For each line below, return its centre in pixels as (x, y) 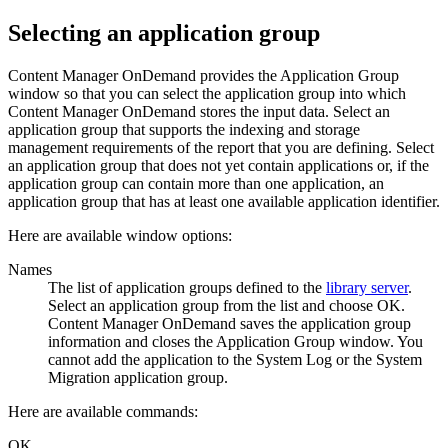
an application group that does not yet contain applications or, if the (218, 165)
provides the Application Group (297, 75)
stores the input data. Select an (293, 111)
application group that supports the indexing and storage (184, 129)
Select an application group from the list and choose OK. (226, 305)
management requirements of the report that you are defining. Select (221, 147)
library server (367, 287)
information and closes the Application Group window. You (235, 341)
